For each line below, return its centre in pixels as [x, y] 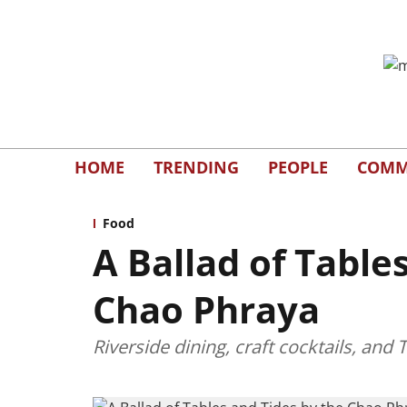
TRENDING [196, 167]
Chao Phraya [206, 309]
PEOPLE [298, 167]
